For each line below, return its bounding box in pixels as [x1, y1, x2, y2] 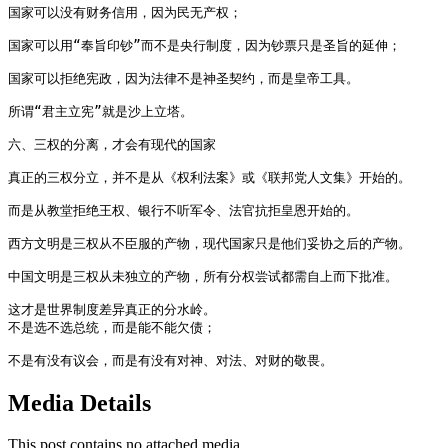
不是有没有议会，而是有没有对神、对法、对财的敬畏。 [8, 352, 333, 368]
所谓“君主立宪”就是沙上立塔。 [8, 103, 193, 119]
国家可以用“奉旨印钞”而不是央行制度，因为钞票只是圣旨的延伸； [8, 37, 401, 53]
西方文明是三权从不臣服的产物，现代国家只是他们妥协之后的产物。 [8, 235, 411, 251]
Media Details [8, 389, 151, 416]
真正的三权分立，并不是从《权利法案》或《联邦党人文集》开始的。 [8, 169, 411, 185]
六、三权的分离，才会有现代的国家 [8, 136, 216, 152]
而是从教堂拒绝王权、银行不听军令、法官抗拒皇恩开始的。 [8, 202, 359, 218]
